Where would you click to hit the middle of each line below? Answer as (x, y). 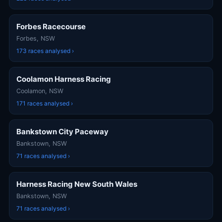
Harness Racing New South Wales (77, 184)
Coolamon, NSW (40, 91)
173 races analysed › (45, 51)
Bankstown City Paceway (62, 132)
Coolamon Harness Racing (64, 79)
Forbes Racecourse (51, 27)
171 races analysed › (45, 103)
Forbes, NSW (36, 38)
